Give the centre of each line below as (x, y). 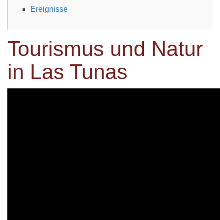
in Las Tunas (68, 71)
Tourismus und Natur (105, 48)
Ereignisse (49, 9)
